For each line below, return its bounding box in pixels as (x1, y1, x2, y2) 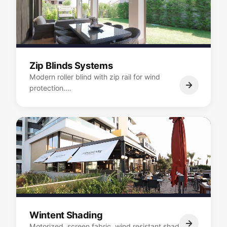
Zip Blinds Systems (29, 59, 113, 71)
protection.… (29, 83, 71, 92)
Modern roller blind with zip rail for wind (29, 72, 160, 81)
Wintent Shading (29, 209, 103, 220)
